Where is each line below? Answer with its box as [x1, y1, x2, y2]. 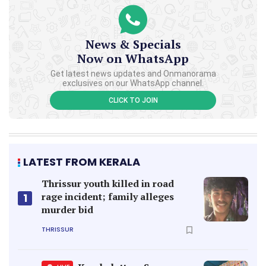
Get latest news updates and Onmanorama [50, 68, 216, 78]
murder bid [42, 202, 93, 216]
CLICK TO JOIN [108, 96, 158, 104]
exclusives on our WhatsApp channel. [62, 78, 204, 88]
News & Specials [85, 36, 181, 52]
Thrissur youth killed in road [42, 176, 174, 190]
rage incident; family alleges [42, 189, 174, 203]
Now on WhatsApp [77, 50, 189, 66]
